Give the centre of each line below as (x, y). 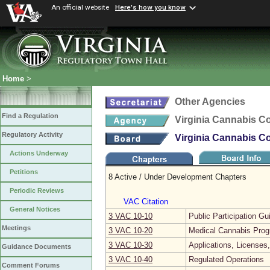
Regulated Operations (226, 259)
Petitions (24, 172)
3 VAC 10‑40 (130, 259)
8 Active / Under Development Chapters (177, 177)
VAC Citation (146, 202)
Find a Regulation (30, 116)
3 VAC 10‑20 (130, 231)
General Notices (35, 209)
